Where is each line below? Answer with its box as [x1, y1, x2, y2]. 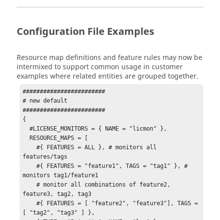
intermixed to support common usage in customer [17, 62, 183, 73]
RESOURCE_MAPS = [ [23, 135, 30, 142]
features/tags [23, 153, 68, 161]
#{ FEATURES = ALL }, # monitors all [23, 144, 37, 151]
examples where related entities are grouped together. [17, 71, 198, 82]
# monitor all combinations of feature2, [23, 181, 37, 189]
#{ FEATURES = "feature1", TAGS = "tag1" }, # [23, 163, 37, 170]
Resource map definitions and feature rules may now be [17, 53, 202, 63]
